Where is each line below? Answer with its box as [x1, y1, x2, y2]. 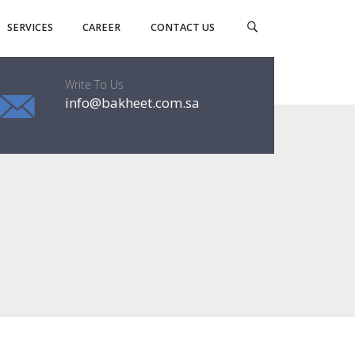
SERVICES [6, 21, 53, 34]
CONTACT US [151, 21, 216, 34]
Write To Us [64, 77, 124, 92]
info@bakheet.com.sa [64, 93, 200, 112]
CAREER [82, 21, 121, 34]
